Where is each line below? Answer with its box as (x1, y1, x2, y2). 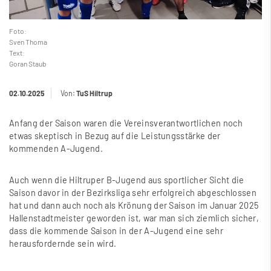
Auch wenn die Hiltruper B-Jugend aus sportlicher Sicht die (9, 175, 244, 186)
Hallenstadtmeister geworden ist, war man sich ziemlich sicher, (9, 213, 259, 224)
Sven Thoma (9, 38, 47, 47)
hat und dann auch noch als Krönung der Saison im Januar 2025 (9, 200, 259, 211)
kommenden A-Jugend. (9, 143, 105, 154)
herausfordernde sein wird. (9, 238, 117, 249)
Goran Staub (9, 59, 47, 68)
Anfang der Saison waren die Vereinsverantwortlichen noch (9, 118, 243, 129)
